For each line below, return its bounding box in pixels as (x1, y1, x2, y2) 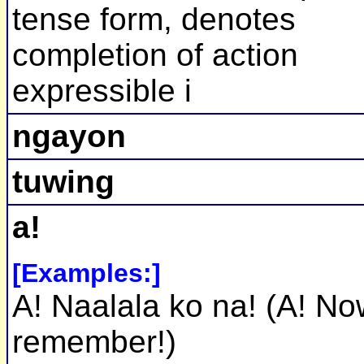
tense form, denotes (12, 2, 296, 37)
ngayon (12, 119, 126, 154)
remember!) (12, 324, 176, 360)
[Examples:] (12, 258, 161, 288)
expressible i (12, 73, 192, 109)
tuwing (12, 164, 115, 200)
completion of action (12, 37, 298, 73)
